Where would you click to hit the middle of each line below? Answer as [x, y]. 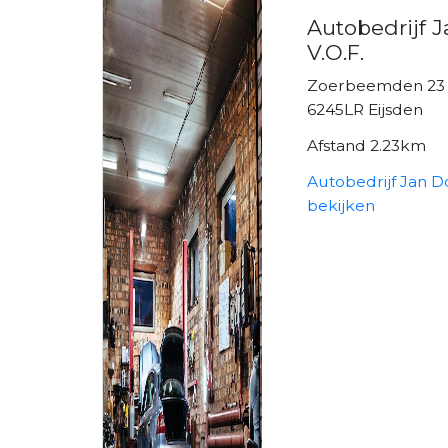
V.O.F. [336, 52]
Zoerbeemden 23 [376, 85]
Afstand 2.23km [367, 145]
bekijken [341, 205]
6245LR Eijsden [365, 109]
